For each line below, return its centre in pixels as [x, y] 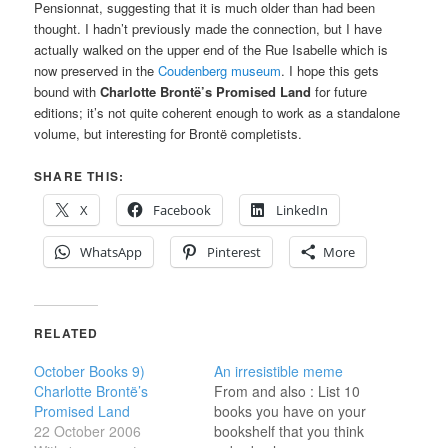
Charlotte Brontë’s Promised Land [206, 92]
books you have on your [290, 411]
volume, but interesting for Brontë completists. [168, 134]
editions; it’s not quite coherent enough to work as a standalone [217, 113]
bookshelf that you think [289, 431]
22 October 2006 [88, 431]
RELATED [66, 333]
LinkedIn [302, 210]
